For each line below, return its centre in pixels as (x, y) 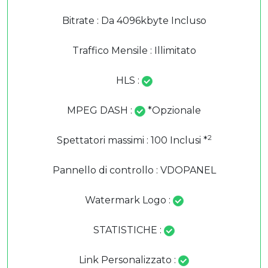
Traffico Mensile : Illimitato (134, 51)
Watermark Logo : (129, 200)
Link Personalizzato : (129, 260)
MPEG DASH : (101, 110)
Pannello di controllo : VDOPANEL (134, 170)
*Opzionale (173, 110)
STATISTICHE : (129, 230)
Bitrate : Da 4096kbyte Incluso (134, 21)
